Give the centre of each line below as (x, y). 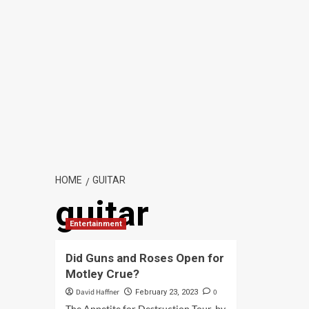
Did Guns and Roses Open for (144, 258)
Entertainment (96, 224)
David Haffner (97, 292)
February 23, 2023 (166, 292)
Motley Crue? (102, 274)
